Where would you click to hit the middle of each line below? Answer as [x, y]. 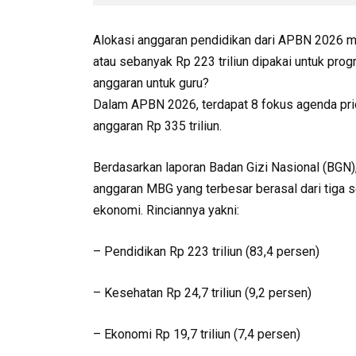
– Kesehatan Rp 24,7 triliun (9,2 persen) [202, 293]
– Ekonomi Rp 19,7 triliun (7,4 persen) [197, 335]
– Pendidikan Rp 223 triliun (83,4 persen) [206, 252]
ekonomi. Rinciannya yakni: [166, 211]
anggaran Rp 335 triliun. [157, 126]
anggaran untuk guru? [151, 83]
